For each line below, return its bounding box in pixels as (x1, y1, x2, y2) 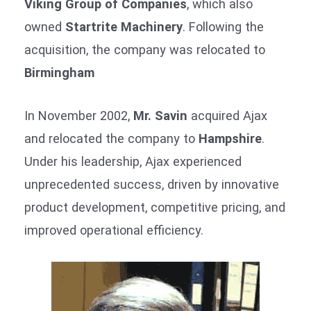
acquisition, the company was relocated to (24, 42, 265, 57)
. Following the (183, 19, 264, 34)
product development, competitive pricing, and (24, 199, 285, 215)
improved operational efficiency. (24, 222, 203, 237)
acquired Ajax (187, 108, 267, 123)
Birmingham (24, 65, 94, 80)
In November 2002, (24, 108, 133, 123)
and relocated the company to (24, 131, 199, 146)
